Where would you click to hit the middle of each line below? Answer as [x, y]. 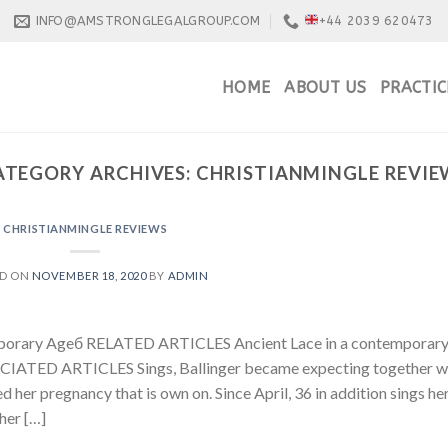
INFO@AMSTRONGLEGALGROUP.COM [148, 20]
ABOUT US [325, 87]
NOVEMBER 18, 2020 [89, 276]
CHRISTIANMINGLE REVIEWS [85, 229]
